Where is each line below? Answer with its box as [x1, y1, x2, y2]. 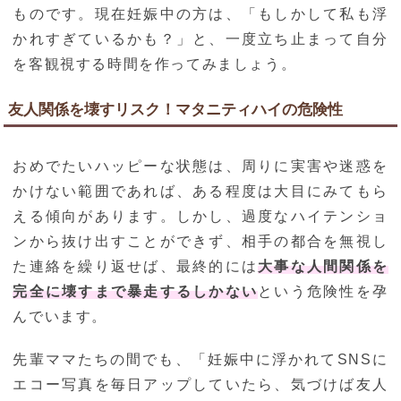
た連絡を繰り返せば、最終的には [13, 259, 259, 275]
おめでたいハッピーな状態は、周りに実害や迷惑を [13, 158, 388, 175]
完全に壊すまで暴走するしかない [13, 284, 259, 300]
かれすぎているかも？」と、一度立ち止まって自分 [13, 31, 388, 47]
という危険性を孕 [258, 284, 388, 300]
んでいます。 [13, 309, 108, 325]
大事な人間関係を [258, 259, 388, 275]
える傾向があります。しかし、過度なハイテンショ [13, 209, 388, 225]
